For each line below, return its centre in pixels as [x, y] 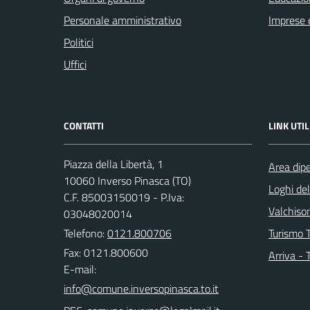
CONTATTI [84, 126]
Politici [79, 42]
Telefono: [85, 233]
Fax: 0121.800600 [106, 253]
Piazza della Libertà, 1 [113, 164]
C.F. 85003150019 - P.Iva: [124, 197]
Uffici [75, 64]
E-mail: [80, 269]
